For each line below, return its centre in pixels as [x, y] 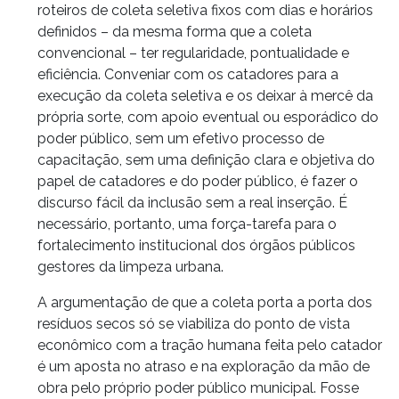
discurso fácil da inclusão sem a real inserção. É [192, 202]
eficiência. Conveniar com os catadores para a [188, 74]
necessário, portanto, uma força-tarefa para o [187, 224]
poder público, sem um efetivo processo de [181, 138]
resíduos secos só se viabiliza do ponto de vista [194, 323]
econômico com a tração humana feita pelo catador [210, 345]
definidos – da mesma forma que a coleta [175, 31]
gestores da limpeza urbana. [130, 266]
